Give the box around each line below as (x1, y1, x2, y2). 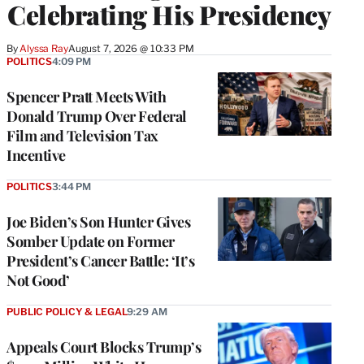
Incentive (6, 145, 66, 165)
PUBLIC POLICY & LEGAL (6, 305, 128, 318)
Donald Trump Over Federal (6, 106, 187, 126)
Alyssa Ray (19, 41, 68, 54)
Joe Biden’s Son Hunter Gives (6, 211, 190, 232)
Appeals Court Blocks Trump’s (6, 336, 201, 357)
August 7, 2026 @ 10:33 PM (67, 41, 194, 54)
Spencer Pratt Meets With (6, 86, 166, 106)
